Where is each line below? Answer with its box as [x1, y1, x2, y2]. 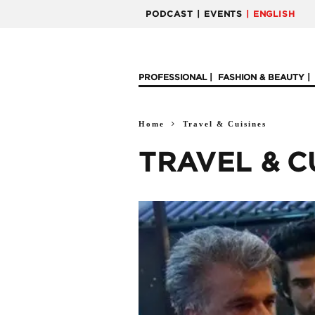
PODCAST [146, 10, 193, 18]
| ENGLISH [246, 10, 295, 18]
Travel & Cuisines [183, 120, 266, 128]
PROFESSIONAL [139, 73, 207, 82]
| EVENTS [197, 10, 243, 18]
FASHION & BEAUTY [218, 73, 304, 82]
